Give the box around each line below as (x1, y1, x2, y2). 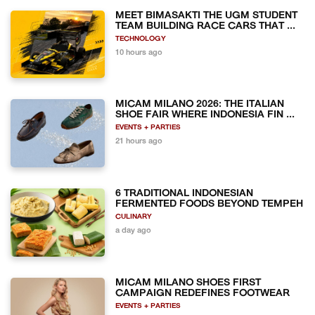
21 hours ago (115, 138, 163, 146)
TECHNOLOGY (115, 34, 167, 43)
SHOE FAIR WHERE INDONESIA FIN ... (115, 110, 295, 121)
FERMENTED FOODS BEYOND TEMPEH (115, 198, 304, 210)
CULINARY (115, 212, 153, 221)
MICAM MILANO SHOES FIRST (115, 277, 262, 288)
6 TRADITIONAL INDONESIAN (115, 188, 254, 199)
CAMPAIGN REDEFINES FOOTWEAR (115, 288, 290, 299)
